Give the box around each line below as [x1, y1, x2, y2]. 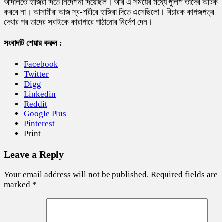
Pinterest [24, 118, 55, 128]
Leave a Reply [4, 148, 64, 160]
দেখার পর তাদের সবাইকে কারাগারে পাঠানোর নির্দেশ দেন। [4, 17, 153, 27]
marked [4, 179, 32, 189]
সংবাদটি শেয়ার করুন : [4, 38, 62, 48]
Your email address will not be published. [4, 169, 149, 179]
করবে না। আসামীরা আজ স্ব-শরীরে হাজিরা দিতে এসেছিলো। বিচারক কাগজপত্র [4, 7, 214, 17]
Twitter [24, 69, 49, 79]
